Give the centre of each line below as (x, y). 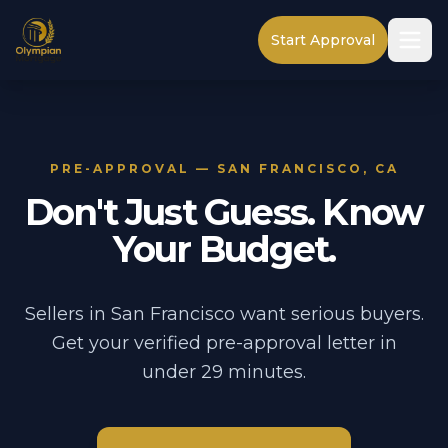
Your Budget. (224, 249)
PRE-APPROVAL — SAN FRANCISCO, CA (224, 168)
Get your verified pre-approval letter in (224, 343)
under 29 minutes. (224, 372)
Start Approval (323, 40)
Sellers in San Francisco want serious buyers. (224, 314)
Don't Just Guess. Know (224, 212)
